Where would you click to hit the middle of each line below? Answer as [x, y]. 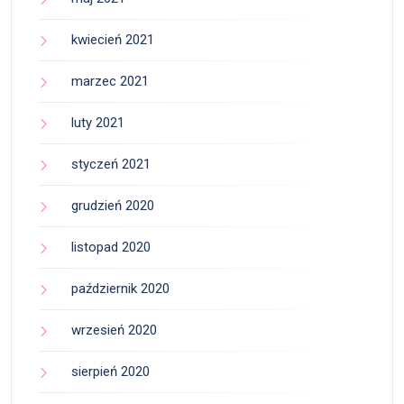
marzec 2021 [110, 82]
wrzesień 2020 [114, 331]
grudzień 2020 [113, 206]
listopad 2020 [111, 248]
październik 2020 [120, 289]
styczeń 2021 [111, 165]
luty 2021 [98, 123]
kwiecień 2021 [113, 40]
